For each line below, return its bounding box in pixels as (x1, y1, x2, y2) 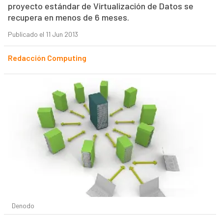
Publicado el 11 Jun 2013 (7, 30, 78, 39)
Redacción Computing (7, 53, 86, 63)
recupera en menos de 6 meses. (7, 12, 129, 23)
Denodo (11, 201, 34, 210)
